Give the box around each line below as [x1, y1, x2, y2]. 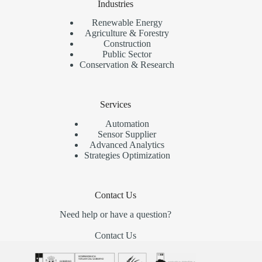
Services [99, 99, 131, 110]
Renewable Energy [91, 18, 163, 28]
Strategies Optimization [84, 150, 170, 161]
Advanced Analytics [89, 140, 165, 150]
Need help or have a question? [59, 209, 171, 219]
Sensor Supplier [98, 129, 157, 140]
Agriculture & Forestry [85, 28, 170, 39]
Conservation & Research [80, 60, 175, 70]
